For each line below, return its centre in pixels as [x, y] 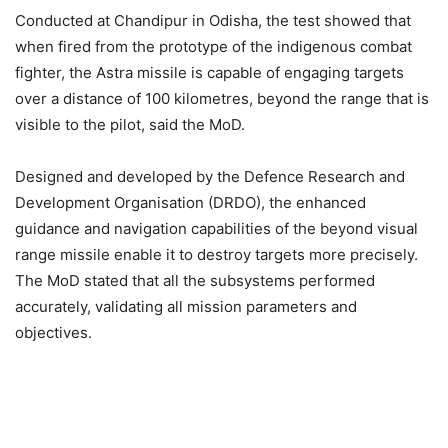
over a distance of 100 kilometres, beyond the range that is [222, 98]
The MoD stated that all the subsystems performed [195, 280]
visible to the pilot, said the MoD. [130, 124]
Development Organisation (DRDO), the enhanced [190, 202]
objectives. [53, 332]
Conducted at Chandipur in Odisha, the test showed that [213, 20]
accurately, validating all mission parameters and [186, 306]
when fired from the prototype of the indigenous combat [213, 46]
